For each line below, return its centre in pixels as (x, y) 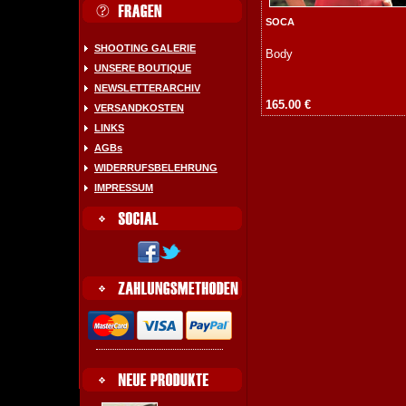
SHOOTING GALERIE (145, 48)
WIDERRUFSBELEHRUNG (156, 168)
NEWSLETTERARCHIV (147, 88)
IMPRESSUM (124, 188)
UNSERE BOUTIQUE (143, 68)
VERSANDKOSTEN (139, 108)
